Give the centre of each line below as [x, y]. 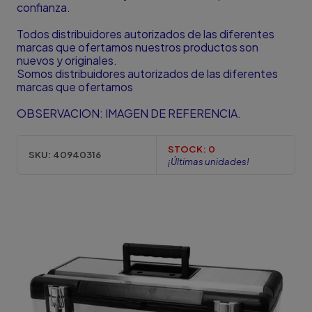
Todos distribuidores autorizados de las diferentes [146, 34]
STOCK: [187, 148]
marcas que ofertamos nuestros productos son [138, 47]
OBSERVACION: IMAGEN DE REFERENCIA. [129, 114]
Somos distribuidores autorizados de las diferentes [147, 74]
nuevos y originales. [67, 61]
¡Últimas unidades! [209, 161]
